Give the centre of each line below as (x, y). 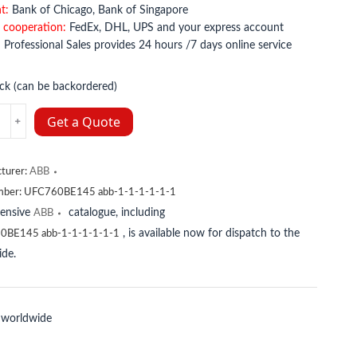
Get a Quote (83, 122)
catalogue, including (115, 213)
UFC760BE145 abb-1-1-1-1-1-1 (100, 192)
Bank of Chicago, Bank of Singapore (98, 10)
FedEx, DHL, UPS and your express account (175, 28)
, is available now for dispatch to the (209, 233)
